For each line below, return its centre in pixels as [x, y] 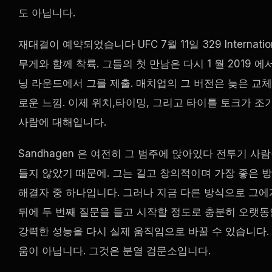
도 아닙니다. [47, 12]
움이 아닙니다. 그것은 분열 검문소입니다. [114, 250]
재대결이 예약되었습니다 [78, 44]
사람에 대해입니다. [62, 122]
